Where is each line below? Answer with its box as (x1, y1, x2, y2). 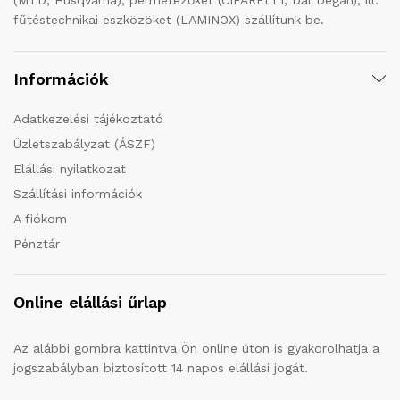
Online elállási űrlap (13, 292, 167, 312)
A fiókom (13, 211, 67, 226)
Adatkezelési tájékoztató (13, 111, 163, 126)
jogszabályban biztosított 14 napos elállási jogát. (13, 360, 308, 375)
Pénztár (13, 236, 60, 251)
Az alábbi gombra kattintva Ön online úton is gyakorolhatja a (13, 340, 379, 355)
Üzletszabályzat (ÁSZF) (13, 136, 155, 151)
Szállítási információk (13, 186, 142, 201)
